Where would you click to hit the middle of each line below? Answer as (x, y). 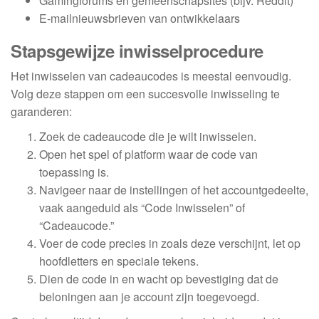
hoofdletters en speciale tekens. (119, 261)
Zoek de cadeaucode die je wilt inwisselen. (148, 137)
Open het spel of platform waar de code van (148, 155)
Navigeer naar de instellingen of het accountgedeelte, (174, 190)
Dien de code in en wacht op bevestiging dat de (159, 279)
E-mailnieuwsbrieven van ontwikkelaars (140, 19)
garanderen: (41, 112)
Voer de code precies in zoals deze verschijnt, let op (170, 244)
